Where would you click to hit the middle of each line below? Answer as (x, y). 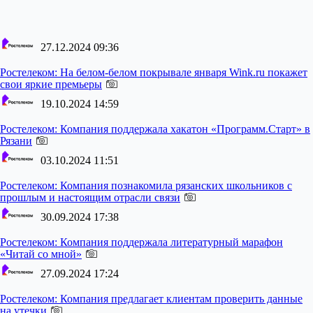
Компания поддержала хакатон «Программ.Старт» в (184, 129)
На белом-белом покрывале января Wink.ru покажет (182, 73)
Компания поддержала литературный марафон (170, 242)
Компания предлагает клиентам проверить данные (180, 299)
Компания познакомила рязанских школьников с (175, 186)
